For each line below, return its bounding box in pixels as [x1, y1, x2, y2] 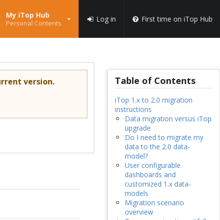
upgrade [124, 123, 151, 133]
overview [124, 207, 153, 217]
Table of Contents [114, 75, 195, 87]
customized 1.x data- [124, 179, 191, 189]
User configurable [124, 161, 181, 170]
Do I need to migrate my [124, 133, 203, 142]
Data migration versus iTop [124, 114, 212, 124]
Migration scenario [124, 198, 184, 208]
